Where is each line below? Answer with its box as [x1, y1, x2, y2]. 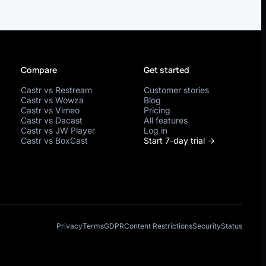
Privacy [56, 221, 83, 231]
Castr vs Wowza [21, 94, 84, 105]
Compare [21, 64, 58, 75]
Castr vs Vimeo [21, 104, 80, 115]
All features [143, 115, 188, 125]
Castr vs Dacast [21, 115, 83, 125]
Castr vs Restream [21, 84, 93, 95]
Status [221, 221, 242, 231]
